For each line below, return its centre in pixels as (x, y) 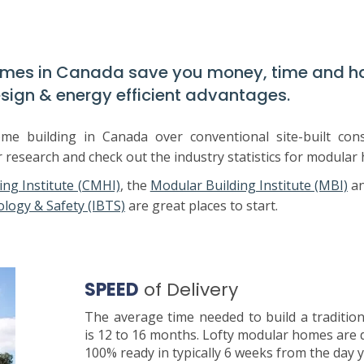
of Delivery (188, 289)
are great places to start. (201, 206)
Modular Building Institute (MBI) (249, 185)
